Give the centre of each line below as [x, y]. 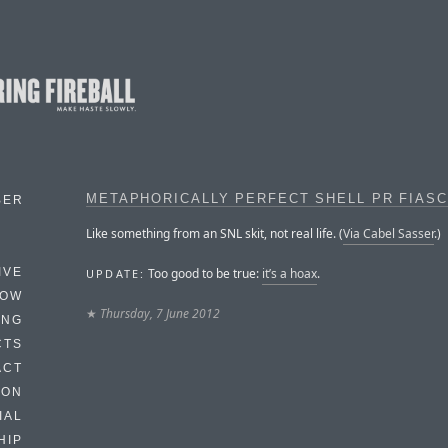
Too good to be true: [204, 273]
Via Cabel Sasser [388, 233]
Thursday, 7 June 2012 [160, 313]
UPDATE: [116, 273]
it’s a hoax [290, 273]
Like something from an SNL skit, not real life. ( [214, 233]
